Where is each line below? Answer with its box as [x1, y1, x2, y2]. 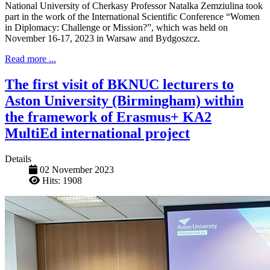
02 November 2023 [40, 165, 114, 175]
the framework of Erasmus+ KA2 [5, 109, 212, 125]
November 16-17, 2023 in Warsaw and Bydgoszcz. [5, 33, 200, 44]
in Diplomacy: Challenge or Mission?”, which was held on [5, 22, 228, 33]
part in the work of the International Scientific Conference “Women [5, 11, 260, 22]
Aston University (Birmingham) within [5, 93, 243, 109]
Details [5, 154, 31, 165]
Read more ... [5, 54, 56, 64]
